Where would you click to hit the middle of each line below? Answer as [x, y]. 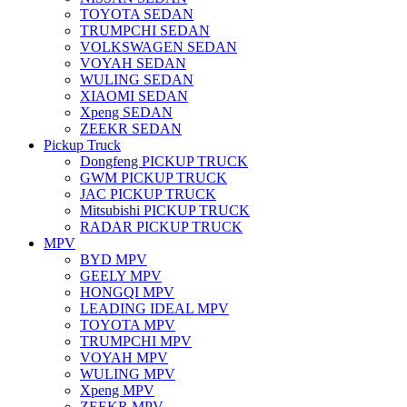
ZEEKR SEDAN [131, 128]
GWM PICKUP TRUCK [154, 177]
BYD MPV [114, 259]
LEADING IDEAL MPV [154, 308]
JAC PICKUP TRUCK [148, 194]
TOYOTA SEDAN [137, 14]
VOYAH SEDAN [133, 63]
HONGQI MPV [127, 292]
